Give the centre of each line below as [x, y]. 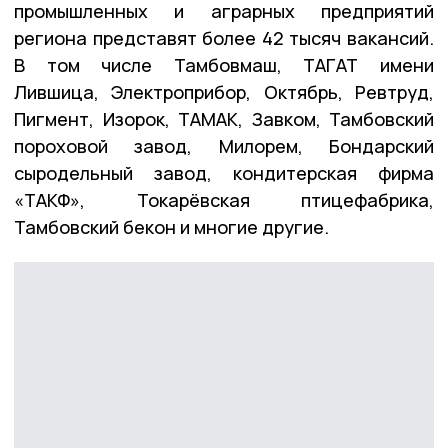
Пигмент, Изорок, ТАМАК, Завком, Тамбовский [224, 119]
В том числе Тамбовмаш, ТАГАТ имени [224, 65]
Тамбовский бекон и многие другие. [171, 227]
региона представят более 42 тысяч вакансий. [224, 38]
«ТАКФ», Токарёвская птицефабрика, [224, 200]
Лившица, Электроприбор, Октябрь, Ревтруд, [224, 92]
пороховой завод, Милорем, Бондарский [224, 146]
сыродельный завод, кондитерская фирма [224, 173]
